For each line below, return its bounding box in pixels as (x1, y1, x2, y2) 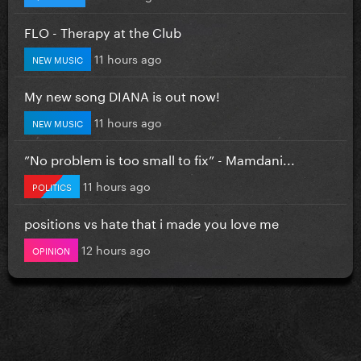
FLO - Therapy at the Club (24, 20, 181, 41)
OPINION (32, 242, 70, 257)
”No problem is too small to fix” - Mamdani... (24, 147, 295, 168)
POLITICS (32, 178, 72, 193)
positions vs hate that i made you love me (24, 211, 279, 232)
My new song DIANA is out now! (24, 84, 220, 105)
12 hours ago (81, 239, 151, 258)
